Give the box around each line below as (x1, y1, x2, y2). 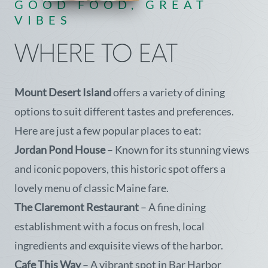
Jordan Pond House (14, 143, 105, 156)
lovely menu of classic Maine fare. (14, 181, 169, 194)
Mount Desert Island (14, 86, 111, 99)
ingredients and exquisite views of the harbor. (14, 239, 223, 252)
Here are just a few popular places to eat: (14, 124, 202, 137)
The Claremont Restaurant (14, 200, 139, 214)
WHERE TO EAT (14, 44, 177, 68)
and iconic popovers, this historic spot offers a (14, 162, 226, 175)
